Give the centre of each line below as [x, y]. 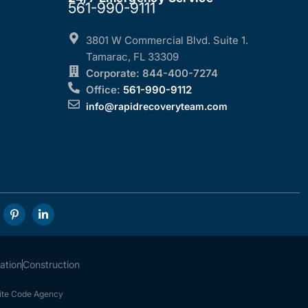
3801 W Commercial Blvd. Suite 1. [167, 40]
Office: [103, 90]
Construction [51, 264]
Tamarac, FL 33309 [132, 57]
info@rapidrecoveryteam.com [156, 106]
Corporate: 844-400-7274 [152, 73]
